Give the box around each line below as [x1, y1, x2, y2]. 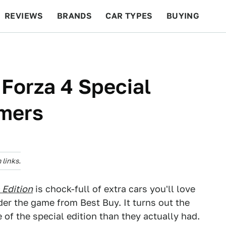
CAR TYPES [105, 11, 153, 21]
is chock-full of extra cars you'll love [33, 184, 195, 194]
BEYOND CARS [10, 43, 71, 53]
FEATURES [167, 43, 212, 53]
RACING [84, 43, 117, 53]
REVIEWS [5, 11, 43, 21]
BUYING [166, 11, 200, 21]
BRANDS [56, 11, 92, 21]
